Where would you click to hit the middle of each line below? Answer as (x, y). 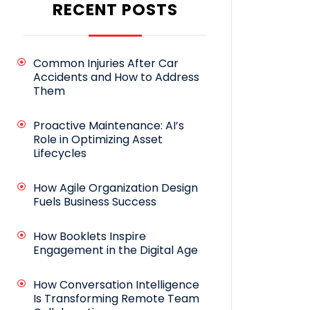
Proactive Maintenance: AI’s (109, 126)
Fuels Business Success (95, 202)
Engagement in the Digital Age (116, 250)
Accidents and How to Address (116, 77)
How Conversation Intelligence (116, 285)
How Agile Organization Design (116, 188)
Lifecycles (60, 154)
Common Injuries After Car (106, 64)
